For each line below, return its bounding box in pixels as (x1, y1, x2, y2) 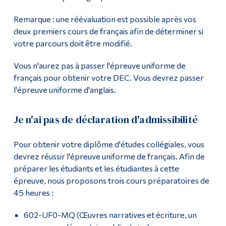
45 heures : (13, 188, 53, 198)
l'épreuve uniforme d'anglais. (13, 85, 116, 95)
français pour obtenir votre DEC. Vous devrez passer (13, 73, 204, 83)
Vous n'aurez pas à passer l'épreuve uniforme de (13, 61, 186, 71)
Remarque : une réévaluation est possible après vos (13, 14, 196, 24)
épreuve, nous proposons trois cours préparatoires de (13, 176, 209, 186)
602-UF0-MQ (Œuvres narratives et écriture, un (23, 210, 197, 220)
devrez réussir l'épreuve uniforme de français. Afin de (13, 151, 205, 161)
